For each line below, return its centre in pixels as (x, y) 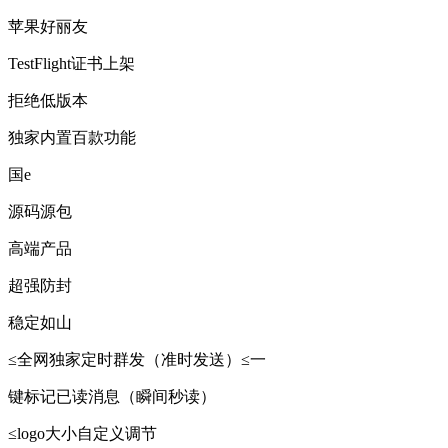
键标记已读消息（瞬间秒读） (112, 397)
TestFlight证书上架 (71, 64)
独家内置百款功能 (72, 138)
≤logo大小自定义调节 (82, 434)
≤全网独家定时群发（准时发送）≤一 (137, 360)
